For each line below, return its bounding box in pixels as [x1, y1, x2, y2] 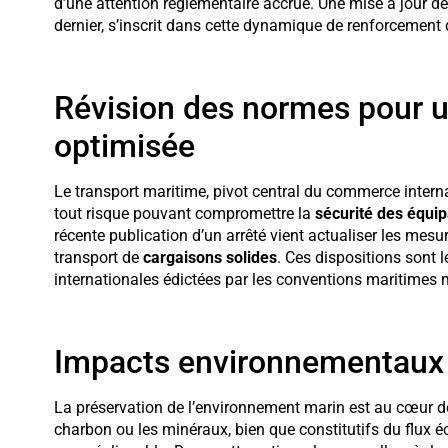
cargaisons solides [142, 247, 277, 267]
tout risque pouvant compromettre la [53, 203, 315, 223]
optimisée [53, 126, 195, 165]
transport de [53, 247, 143, 267]
